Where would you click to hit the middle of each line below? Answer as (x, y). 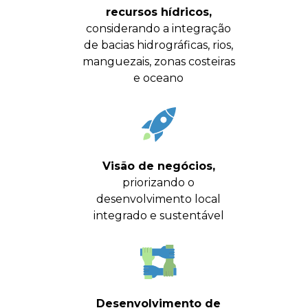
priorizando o (158, 183)
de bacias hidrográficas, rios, (158, 45)
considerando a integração (158, 29)
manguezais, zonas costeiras (158, 62)
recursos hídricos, (158, 12)
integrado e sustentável (158, 216)
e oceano (158, 78)
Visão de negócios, (158, 166)
